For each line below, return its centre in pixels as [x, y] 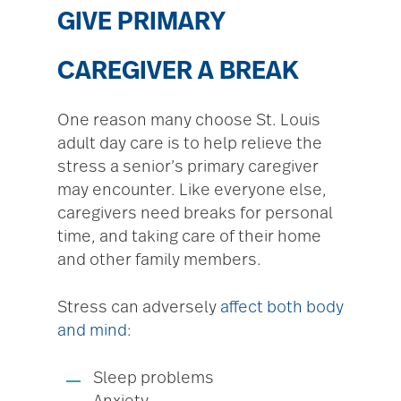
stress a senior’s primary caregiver [188, 168]
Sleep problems [154, 379]
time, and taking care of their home [189, 238]
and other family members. [159, 261]
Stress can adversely [139, 308]
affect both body [282, 308]
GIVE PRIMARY [141, 23]
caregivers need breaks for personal [195, 214]
